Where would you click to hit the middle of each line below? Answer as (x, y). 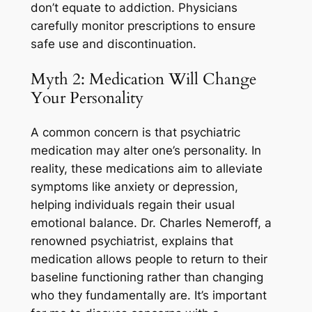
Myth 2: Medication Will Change (143, 79)
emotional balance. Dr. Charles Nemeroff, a (151, 223)
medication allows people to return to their (149, 259)
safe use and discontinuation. (113, 44)
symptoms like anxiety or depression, (134, 186)
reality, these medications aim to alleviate (146, 168)
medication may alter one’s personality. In (146, 150)
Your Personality (87, 97)
